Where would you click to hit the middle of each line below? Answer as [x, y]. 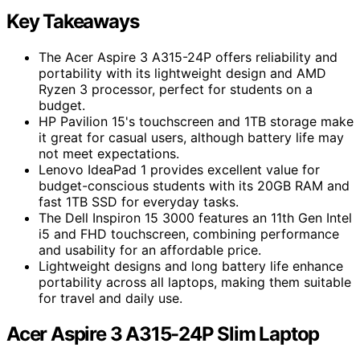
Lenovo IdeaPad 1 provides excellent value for [179, 169]
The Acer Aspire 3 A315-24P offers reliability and [188, 57]
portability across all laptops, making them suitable [195, 282]
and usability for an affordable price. [150, 250]
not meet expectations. [109, 153]
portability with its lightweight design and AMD [182, 73]
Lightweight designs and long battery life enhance [191, 266]
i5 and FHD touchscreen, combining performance [189, 233]
